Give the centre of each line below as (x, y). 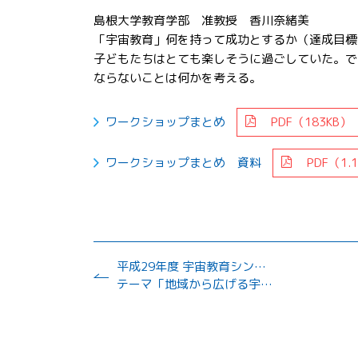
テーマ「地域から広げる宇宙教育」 (189, 284)
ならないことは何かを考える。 (177, 78)
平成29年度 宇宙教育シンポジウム (260, 266)
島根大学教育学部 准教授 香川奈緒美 (201, 20)
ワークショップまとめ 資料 (185, 162)
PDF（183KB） (304, 121)
